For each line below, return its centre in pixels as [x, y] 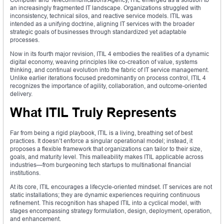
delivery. [21, 94]
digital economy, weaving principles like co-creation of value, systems [104, 62]
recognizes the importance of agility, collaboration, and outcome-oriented [108, 86]
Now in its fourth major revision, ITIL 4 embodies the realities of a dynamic [109, 54]
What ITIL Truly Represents [93, 113]
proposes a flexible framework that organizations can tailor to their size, [106, 149]
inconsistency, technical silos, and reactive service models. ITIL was [101, 16]
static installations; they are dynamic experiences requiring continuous [105, 195]
